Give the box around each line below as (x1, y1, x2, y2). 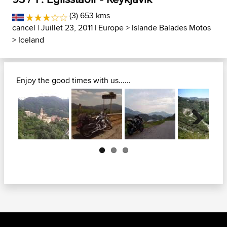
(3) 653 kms (67, 10, 110, 21)
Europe (98, 22, 124, 33)
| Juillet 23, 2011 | (35, 22, 98, 33)
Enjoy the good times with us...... (16, 74, 131, 86)
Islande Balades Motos (132, 22, 211, 33)
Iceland (18, 34, 44, 46)
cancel (12, 22, 35, 33)
